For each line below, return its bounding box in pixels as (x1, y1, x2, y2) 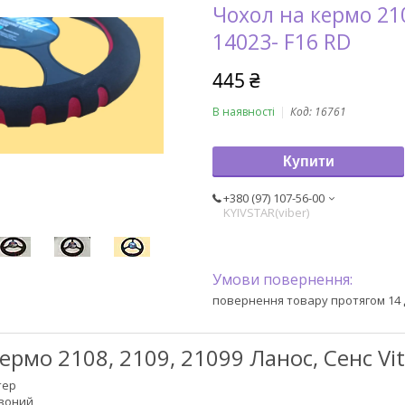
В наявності (212, 103, 275, 119)
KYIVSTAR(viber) (223, 203, 309, 221)
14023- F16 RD (212, 27, 351, 56)
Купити (282, 153, 334, 169)
